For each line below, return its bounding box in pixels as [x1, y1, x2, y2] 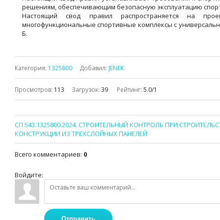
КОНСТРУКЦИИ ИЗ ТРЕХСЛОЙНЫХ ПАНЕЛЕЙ [15, 129, 147, 138]
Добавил [80, 64, 106, 73]
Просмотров [15, 85, 51, 94]
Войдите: [15, 170, 43, 180]
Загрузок [72, 85, 98, 94]
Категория [15, 64, 45, 73]
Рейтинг [117, 85, 140, 94]
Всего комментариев [15, 150, 81, 159]
